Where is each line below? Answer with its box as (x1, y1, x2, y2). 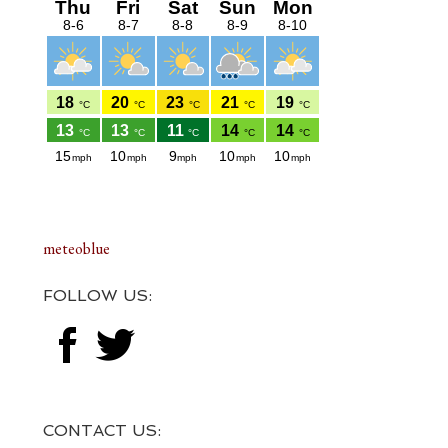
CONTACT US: (42, 420, 161, 440)
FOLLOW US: (42, 285, 152, 305)
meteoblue (42, 237, 110, 259)
